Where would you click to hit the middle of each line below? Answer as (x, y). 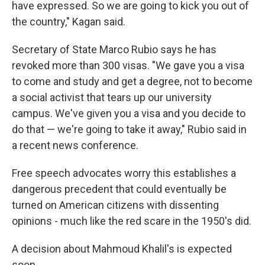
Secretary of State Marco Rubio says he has (114, 49)
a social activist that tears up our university (112, 97)
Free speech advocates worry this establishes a (124, 173)
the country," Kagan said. (69, 22)
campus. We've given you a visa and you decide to (129, 113)
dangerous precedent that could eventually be (119, 189)
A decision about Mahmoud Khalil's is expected (122, 249)
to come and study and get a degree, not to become (132, 81)
